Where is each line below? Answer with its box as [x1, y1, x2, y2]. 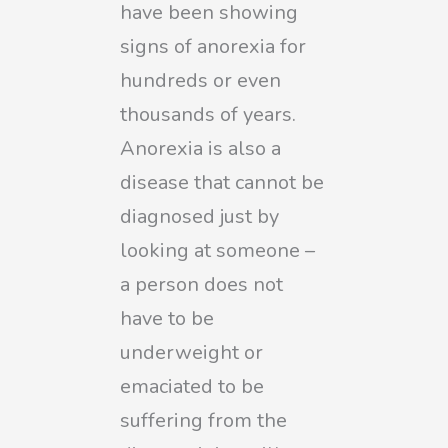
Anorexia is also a [120, 134, 281, 162]
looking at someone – [120, 236, 315, 264]
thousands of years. [120, 100, 296, 128]
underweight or [120, 338, 263, 366]
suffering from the [120, 406, 287, 434]
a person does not [120, 270, 283, 298]
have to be [120, 304, 214, 332]
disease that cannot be [120, 168, 324, 196]
